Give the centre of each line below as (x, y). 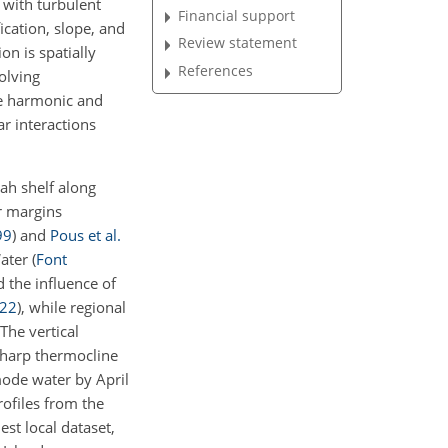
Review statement (238, 43)
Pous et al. (85, 234)
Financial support (237, 15)
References (216, 71)
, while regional (73, 306)
